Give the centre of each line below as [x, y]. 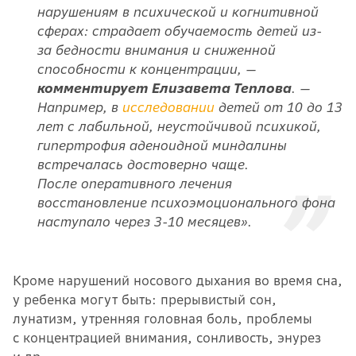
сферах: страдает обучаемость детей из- [179, 31]
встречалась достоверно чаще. [142, 164]
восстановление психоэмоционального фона [186, 202]
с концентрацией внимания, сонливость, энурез [167, 337]
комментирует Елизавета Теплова [164, 88]
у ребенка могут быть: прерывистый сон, [145, 299]
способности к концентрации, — [146, 69]
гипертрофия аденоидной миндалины [161, 145]
